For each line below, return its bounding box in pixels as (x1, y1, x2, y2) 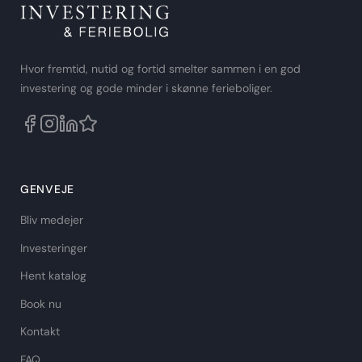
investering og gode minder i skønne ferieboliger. (20, 81, 272, 95)
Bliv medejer (20, 213, 83, 227)
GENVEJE (20, 182, 74, 196)
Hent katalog (20, 268, 86, 283)
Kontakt (20, 324, 60, 339)
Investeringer (20, 240, 87, 255)
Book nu (20, 296, 61, 311)
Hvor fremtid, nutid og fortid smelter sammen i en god (20, 61, 301, 76)
